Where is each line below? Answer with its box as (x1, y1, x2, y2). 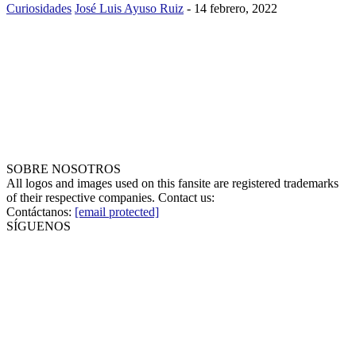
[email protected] (75, 205, 159, 219)
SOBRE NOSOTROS (6, 162, 121, 176)
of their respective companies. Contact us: (6, 191, 215, 205)
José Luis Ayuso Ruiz (75, 2, 184, 16)
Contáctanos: (6, 205, 75, 219)
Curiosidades (6, 2, 72, 16)
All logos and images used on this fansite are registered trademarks (6, 176, 339, 191)
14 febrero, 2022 (194, 2, 277, 16)
